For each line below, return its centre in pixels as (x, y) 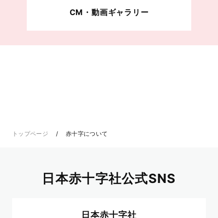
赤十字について (86, 133)
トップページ (30, 133)
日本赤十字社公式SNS (109, 178)
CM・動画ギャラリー (109, 12)
